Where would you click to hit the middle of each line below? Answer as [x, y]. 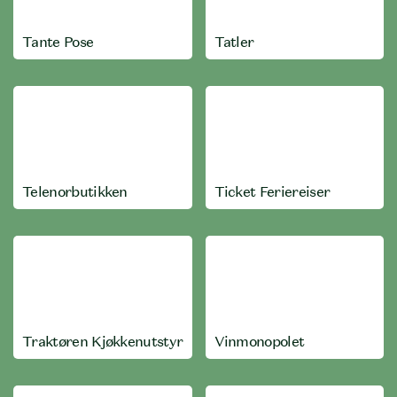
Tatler [234, 42]
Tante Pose [58, 42]
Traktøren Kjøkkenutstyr [103, 341]
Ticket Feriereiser [272, 191]
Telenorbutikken [75, 191]
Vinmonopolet [259, 341]
